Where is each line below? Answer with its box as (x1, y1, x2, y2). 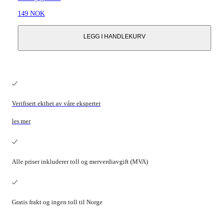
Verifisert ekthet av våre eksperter (12, 100, 101, 108)
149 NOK (18, 10, 45, 18)
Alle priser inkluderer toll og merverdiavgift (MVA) (12, 158, 148, 166)
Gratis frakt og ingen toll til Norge (12, 198, 103, 206)
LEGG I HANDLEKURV (83, 33, 146, 40)
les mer (12, 117, 31, 125)
